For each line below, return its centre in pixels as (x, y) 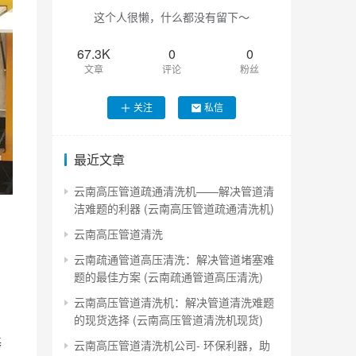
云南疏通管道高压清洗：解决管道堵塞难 (174, 259)
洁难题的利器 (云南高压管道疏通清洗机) (174, 208)
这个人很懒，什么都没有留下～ (172, 16)
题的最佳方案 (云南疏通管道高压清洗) (168, 276)
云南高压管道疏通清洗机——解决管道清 (174, 190)
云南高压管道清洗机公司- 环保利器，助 (172, 344)
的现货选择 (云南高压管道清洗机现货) (168, 319)
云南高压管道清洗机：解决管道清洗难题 (174, 302)
